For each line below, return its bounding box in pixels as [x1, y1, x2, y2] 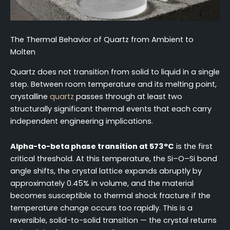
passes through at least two [74, 91, 182, 102]
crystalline [10, 91, 50, 102]
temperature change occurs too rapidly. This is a [10, 203, 193, 214]
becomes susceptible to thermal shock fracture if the [10, 190, 210, 201]
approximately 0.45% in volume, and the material [10, 178, 194, 189]
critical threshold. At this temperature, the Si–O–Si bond [10, 154, 217, 164]
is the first [174, 141, 213, 152]
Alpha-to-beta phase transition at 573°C [10, 141, 174, 152]
